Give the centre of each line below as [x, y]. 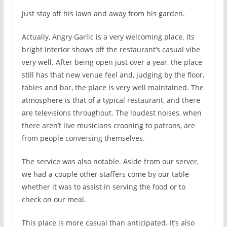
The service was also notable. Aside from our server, [110, 162]
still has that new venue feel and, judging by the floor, [113, 75]
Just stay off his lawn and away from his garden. [103, 14]
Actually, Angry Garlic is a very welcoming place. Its [108, 37]
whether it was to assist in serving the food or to [103, 187]
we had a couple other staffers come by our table [105, 174]
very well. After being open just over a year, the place [112, 62]
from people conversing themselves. [83, 138]
